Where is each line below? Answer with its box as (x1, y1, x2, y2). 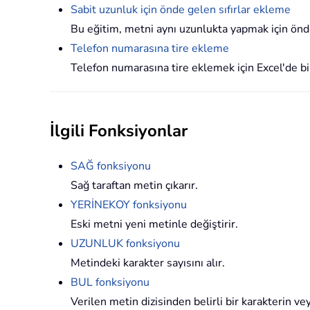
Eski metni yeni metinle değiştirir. (71, 217, 238, 232)
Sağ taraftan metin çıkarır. (71, 178, 198, 194)
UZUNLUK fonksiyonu (71, 236, 180, 252)
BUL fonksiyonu (71, 275, 149, 291)
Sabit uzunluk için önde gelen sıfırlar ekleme (71, 2, 291, 18)
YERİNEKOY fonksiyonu (71, 197, 187, 213)
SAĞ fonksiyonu (71, 158, 151, 174)
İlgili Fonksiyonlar (50, 120, 188, 143)
